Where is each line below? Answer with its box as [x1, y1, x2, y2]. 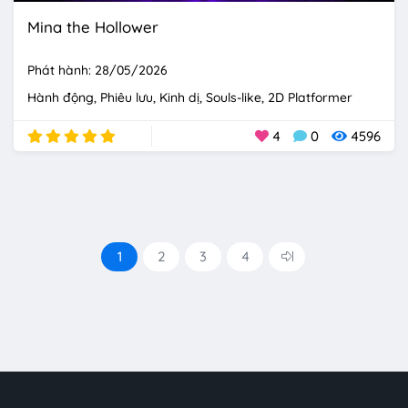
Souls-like [206, 88, 261, 106]
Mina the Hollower [27, 16, 158, 36]
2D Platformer [268, 88, 352, 106]
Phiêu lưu [100, 88, 153, 106]
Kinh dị [159, 88, 199, 106]
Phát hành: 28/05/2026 [27, 61, 168, 78]
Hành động [27, 88, 94, 106]
